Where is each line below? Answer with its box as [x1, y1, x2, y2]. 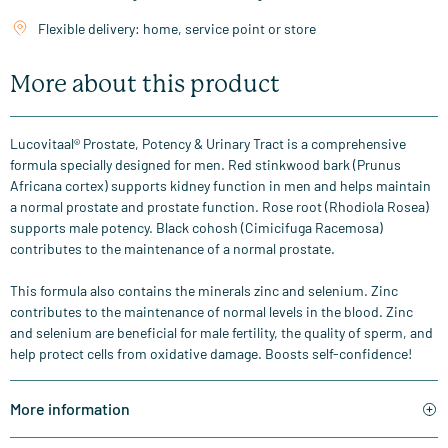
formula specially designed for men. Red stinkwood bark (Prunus [10, 156, 401, 174]
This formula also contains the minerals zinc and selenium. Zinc [10, 282, 398, 300]
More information [10, 399, 130, 419]
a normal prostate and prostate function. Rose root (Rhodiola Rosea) [10, 198, 429, 216]
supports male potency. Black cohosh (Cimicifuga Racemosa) [10, 219, 383, 237]
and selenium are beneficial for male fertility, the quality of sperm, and [10, 324, 433, 342]
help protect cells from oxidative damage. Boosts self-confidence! [10, 345, 412, 363]
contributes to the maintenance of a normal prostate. [10, 240, 335, 258]
